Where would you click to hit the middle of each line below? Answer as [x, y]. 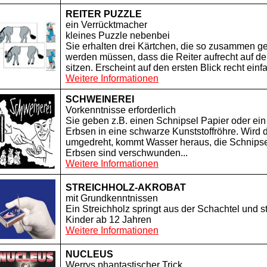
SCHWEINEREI [100, 99]
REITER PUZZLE [104, 14]
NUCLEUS [89, 254]
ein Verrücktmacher [106, 25]
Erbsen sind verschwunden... [127, 153]
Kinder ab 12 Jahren [108, 220]
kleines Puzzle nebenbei [118, 35]
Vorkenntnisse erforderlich [121, 110]
